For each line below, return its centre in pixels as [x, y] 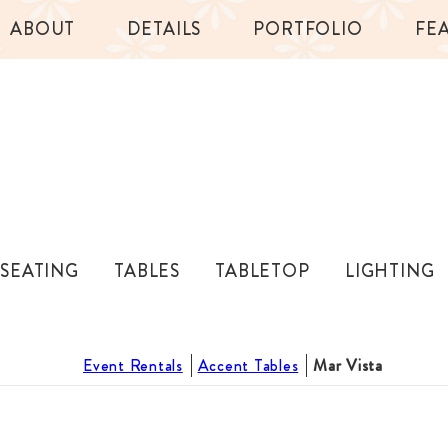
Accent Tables [248, 365]
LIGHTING [389, 271]
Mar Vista [348, 365]
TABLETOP [262, 271]
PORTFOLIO [308, 29]
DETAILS [164, 29]
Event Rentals [133, 365]
